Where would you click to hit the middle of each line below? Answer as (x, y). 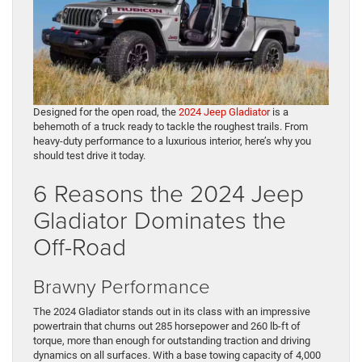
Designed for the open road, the (106, 112)
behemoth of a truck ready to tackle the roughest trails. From (170, 127)
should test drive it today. (89, 156)
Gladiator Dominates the (160, 220)
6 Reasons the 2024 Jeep (168, 193)
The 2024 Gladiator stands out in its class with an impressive (172, 312)
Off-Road (80, 246)
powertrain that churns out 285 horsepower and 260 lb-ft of (167, 326)
